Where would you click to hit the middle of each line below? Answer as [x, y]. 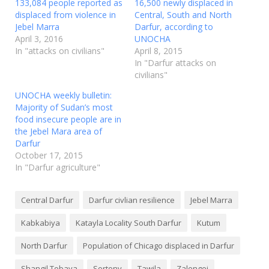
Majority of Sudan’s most [64, 107]
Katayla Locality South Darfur [128, 223]
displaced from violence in [65, 15]
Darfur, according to [174, 27]
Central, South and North [183, 15]
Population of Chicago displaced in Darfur [159, 246]
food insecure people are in [68, 119]
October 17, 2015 [49, 155]
